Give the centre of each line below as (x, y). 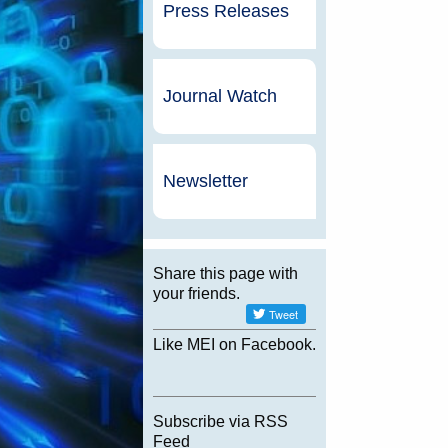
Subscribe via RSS (220, 422)
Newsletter (205, 181)
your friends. (196, 294)
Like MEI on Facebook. (234, 345)
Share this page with (225, 274)
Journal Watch (219, 96)
